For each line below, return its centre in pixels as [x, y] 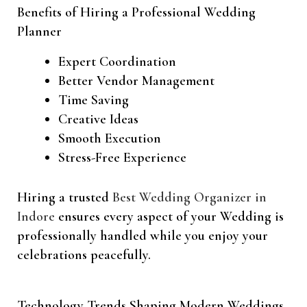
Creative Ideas [98, 120]
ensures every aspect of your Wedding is [169, 217]
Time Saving [94, 100]
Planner [39, 32]
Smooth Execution [110, 139]
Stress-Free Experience [122, 158]
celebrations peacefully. [84, 255]
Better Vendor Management [136, 81]
